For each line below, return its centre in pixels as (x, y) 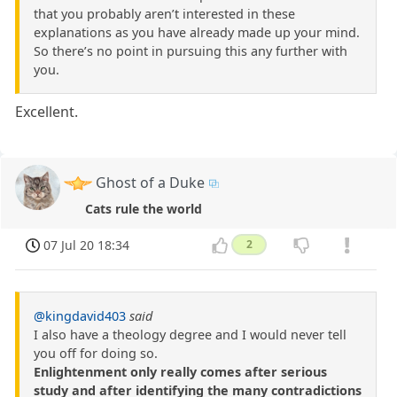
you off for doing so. (96, 353)
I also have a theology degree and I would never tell (190, 335)
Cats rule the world (144, 208)
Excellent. (47, 111)
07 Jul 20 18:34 (87, 245)
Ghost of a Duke (151, 182)
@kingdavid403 (80, 316)
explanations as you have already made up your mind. (197, 32)
